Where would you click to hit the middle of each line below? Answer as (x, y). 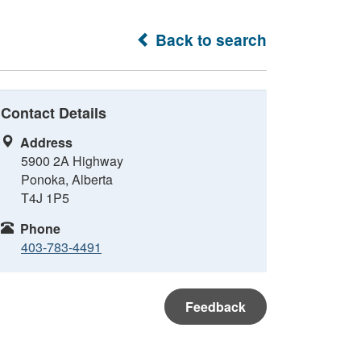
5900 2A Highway (72, 161)
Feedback (216, 307)
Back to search (209, 39)
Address (46, 142)
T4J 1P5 (45, 198)
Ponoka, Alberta (67, 179)
